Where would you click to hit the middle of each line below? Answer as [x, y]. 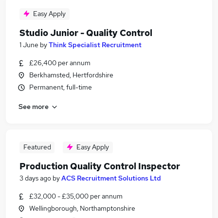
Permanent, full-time [61, 87]
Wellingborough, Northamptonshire [82, 208]
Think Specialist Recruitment [95, 45]
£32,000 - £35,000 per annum [76, 196]
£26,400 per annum [60, 63]
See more [34, 106]
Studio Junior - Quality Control [86, 33]
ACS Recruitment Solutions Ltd [111, 178]
